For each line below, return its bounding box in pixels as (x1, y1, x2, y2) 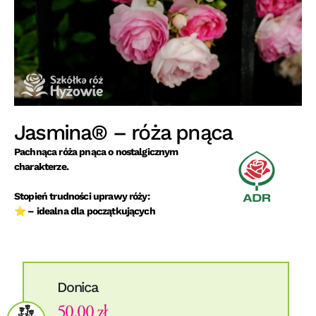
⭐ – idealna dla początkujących (14, 205, 155, 217)
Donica (57, 279, 98, 296)
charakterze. (14, 161, 68, 173)
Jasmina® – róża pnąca (14, 120, 233, 145)
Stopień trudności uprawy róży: (14, 190, 150, 202)
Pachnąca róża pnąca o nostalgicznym (14, 146, 178, 158)
